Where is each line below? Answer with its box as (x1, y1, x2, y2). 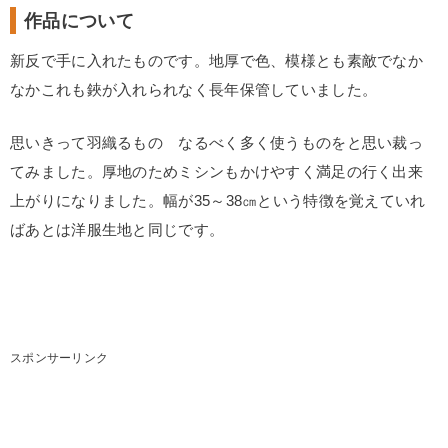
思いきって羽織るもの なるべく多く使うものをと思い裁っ (10, 134, 424, 151)
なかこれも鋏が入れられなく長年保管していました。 (10, 81, 378, 98)
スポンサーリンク (10, 351, 109, 365)
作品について (24, 11, 134, 31)
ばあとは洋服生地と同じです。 (10, 221, 225, 238)
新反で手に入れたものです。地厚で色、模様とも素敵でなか (10, 52, 424, 69)
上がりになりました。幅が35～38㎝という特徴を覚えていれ (10, 192, 426, 209)
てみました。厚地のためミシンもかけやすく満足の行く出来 (10, 163, 424, 180)
